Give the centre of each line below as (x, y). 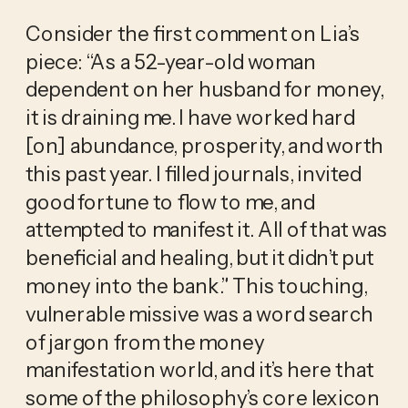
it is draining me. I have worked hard (190, 117)
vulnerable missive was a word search (199, 314)
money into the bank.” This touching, (196, 286)
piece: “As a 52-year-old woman (171, 61)
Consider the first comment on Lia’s (192, 33)
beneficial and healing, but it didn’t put (199, 257)
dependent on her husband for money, (204, 89)
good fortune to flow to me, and (170, 202)
